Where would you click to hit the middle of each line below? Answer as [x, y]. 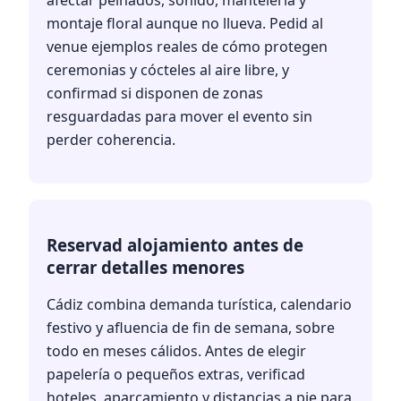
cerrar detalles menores [145, 268]
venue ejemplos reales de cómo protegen [187, 46]
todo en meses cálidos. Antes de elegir [176, 351]
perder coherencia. [111, 139]
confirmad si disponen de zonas [155, 93]
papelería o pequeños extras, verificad [176, 375]
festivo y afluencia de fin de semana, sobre [191, 328]
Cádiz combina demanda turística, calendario [199, 305]
